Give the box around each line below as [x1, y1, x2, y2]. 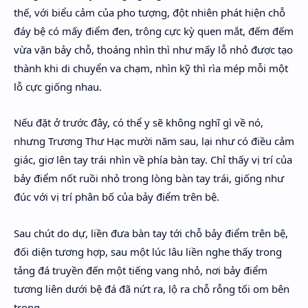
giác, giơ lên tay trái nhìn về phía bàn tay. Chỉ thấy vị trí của [14, 153, 292, 166]
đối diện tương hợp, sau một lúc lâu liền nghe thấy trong [14, 244, 282, 258]
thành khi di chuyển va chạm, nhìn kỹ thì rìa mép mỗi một [14, 60, 288, 75]
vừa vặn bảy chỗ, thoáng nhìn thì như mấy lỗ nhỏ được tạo [14, 42, 293, 56]
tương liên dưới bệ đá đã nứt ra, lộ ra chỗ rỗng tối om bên [14, 281, 289, 296]
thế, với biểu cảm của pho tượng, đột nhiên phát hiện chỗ [14, 5, 285, 19]
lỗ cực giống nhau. [14, 79, 102, 93]
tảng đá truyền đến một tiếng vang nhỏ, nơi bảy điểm [14, 263, 267, 277]
